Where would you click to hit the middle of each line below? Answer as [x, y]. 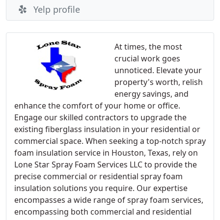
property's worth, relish [159, 82]
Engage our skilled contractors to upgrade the [100, 117]
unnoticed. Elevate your [158, 70]
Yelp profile [57, 9]
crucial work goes [147, 58]
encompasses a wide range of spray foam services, [109, 200]
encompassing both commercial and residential [103, 212]
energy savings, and [151, 94]
